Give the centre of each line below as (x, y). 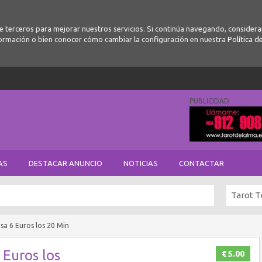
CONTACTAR (201, 163)
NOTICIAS (141, 163)
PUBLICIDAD (209, 101)
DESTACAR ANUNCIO (65, 163)
